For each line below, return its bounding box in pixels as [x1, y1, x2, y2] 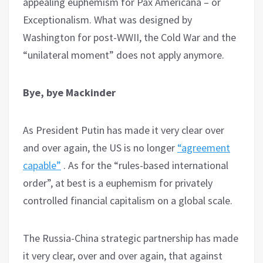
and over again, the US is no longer [23, 140, 177, 154]
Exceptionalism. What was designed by [23, 12, 192, 26]
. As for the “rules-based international [61, 158, 228, 172]
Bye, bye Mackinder [23, 85, 116, 99]
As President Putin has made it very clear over [23, 123, 224, 137]
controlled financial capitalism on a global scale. [23, 193, 232, 207]
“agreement [177, 140, 230, 154]
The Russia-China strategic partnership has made [23, 231, 238, 245]
